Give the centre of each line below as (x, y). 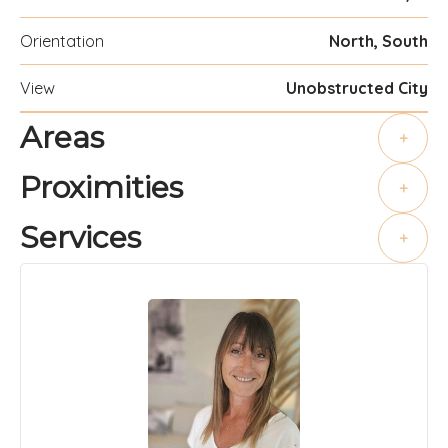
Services (80, 237)
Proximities (101, 187)
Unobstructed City (357, 88)
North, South (378, 41)
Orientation (62, 41)
